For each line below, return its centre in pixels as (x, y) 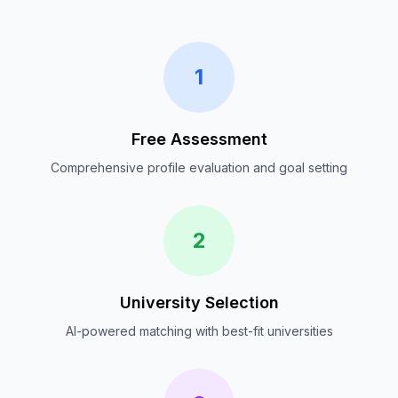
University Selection (199, 302)
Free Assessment (199, 139)
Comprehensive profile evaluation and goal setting (199, 167)
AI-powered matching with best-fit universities (199, 331)
